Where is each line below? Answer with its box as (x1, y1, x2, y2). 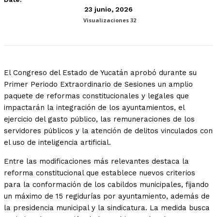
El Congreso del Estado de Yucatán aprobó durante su (4, 68, 197, 77)
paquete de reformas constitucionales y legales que (4, 92, 189, 101)
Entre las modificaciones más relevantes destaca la (4, 157, 189, 166)
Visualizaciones (83, 16, 130, 24)
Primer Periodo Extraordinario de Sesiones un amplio (4, 80, 193, 89)
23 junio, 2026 (84, 5, 133, 13)
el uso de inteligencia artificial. (4, 138, 111, 147)
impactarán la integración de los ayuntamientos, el (4, 103, 185, 112)
